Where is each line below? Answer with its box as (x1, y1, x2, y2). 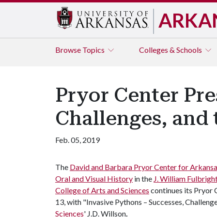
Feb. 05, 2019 (55, 135, 100, 144)
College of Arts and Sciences (55, 186, 149, 195)
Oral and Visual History (55, 174, 133, 183)
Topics (82, 45, 106, 54)
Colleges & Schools (139, 45, 203, 54)
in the (133, 174, 154, 183)
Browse (55, 45, 82, 54)
